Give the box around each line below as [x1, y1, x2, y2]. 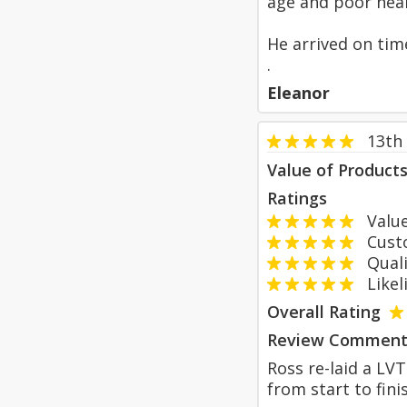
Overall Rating [267, 301, 381, 323]
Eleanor [267, 82, 330, 104]
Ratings [267, 187, 327, 209]
